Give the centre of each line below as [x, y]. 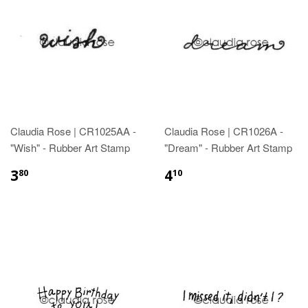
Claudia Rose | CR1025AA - [73, 131]
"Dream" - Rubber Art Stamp [228, 147]
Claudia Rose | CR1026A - [224, 131]
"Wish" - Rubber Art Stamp [70, 147]
